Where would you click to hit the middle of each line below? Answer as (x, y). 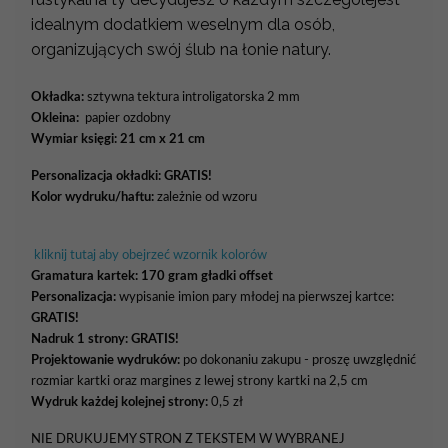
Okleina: (55, 117)
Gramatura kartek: (84, 275)
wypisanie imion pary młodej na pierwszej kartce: (255, 296)
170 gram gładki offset (207, 275)
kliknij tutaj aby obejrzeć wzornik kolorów (149, 254)
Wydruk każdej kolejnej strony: (119, 401)
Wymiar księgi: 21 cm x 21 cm (118, 138)
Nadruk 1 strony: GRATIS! (105, 338)
